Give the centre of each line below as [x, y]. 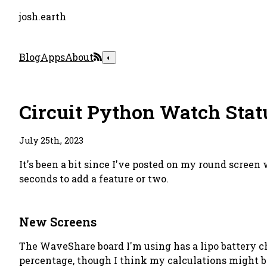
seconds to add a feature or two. [94, 178]
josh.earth [43, 16]
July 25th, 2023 [51, 140]
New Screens [58, 222]
